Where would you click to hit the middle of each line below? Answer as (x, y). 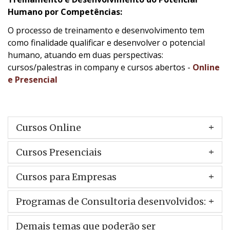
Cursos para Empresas (66, 177)
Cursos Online (49, 127)
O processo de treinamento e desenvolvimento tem (106, 30)
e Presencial (33, 79)
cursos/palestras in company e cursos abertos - (100, 67)
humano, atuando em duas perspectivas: (85, 55)
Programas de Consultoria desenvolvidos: (111, 201)
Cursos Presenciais (59, 152)
